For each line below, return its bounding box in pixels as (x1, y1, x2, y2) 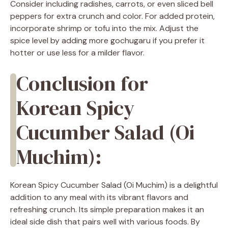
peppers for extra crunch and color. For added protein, (10, 11, 215, 22)
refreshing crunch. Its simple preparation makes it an (10, 204, 204, 215)
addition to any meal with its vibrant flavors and (10, 192, 188, 203)
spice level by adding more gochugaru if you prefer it (10, 35, 205, 46)
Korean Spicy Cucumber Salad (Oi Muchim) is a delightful (10, 180, 218, 191)
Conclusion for (16, 70, 148, 98)
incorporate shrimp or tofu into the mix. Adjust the (10, 23, 198, 34)
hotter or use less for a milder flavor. (10, 47, 145, 59)
